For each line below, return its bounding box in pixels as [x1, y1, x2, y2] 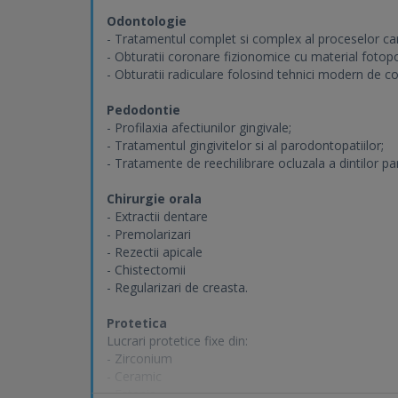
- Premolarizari [107, 226, 191, 243]
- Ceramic [107, 368, 162, 385]
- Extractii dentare [107, 208, 208, 225]
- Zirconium [107, 350, 172, 367]
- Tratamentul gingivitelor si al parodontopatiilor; [107, 137, 384, 154]
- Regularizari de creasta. [107, 279, 248, 296]
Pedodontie [107, 101, 180, 118]
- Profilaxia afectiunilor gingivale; [107, 119, 291, 136]
